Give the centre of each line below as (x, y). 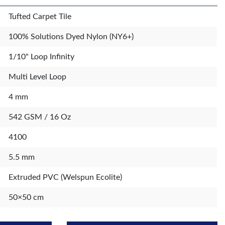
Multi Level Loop (38, 77)
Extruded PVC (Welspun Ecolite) (66, 177)
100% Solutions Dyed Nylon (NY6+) (71, 36)
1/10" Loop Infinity (42, 57)
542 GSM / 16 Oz (40, 117)
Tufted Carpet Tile (40, 16)
